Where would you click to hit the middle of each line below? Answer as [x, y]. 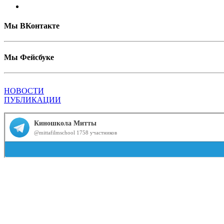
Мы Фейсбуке [29, 57]
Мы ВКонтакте [32, 26]
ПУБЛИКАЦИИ [32, 99]
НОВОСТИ [24, 90]
